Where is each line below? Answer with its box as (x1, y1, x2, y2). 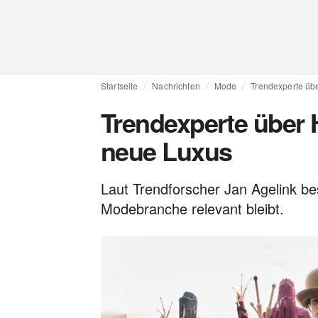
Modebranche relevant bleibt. (101, 198, 284, 219)
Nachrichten (152, 79, 200, 92)
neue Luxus (101, 132, 232, 169)
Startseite (101, 79, 138, 92)
